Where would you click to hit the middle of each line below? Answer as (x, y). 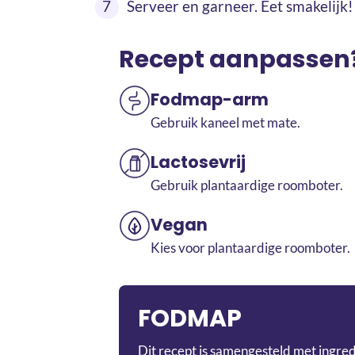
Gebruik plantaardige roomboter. (247, 185)
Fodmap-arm (210, 99)
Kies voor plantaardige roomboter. (250, 247)
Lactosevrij (198, 162)
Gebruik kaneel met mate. (225, 122)
